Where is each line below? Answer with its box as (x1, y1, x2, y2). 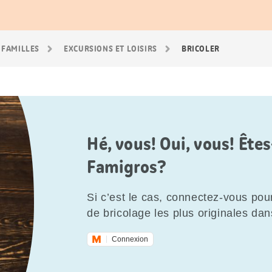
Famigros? (87, 155, 167, 178)
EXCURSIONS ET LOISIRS (64, 43, 157, 54)
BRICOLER (182, 43, 220, 54)
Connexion (112, 235, 149, 243)
